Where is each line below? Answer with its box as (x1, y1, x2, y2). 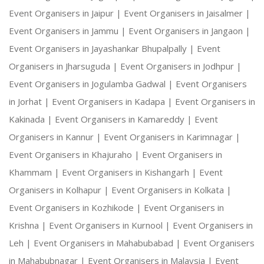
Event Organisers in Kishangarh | (62, 166, 199, 179)
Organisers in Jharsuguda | (9, 60, 120, 72)
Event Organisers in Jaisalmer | (124, 7, 250, 19)
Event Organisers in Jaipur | (9, 7, 124, 19)
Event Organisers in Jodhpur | (120, 60, 242, 72)
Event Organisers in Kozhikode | (9, 202, 144, 214)
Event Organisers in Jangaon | (128, 25, 250, 37)
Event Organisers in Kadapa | (52, 95, 175, 108)
